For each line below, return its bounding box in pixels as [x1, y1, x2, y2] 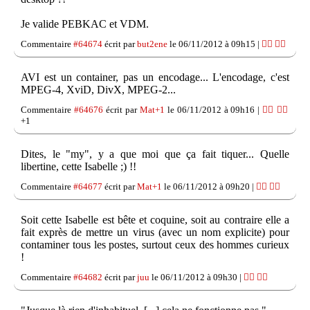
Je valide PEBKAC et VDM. [21, 18, 149, 30]
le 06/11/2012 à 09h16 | [164, 104, 263, 116]
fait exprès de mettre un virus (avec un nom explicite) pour [21, 226, 289, 239]
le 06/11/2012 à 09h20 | [162, 181, 256, 192]
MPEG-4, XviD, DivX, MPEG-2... [21, 84, 176, 96]
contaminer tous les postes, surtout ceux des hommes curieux [21, 239, 289, 251]
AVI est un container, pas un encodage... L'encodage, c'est [21, 71, 289, 84]
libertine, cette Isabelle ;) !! [21, 161, 136, 173]
